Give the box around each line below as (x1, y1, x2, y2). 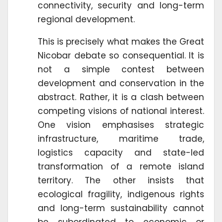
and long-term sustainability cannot (38, 202, 204, 214)
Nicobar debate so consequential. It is (38, 49, 204, 61)
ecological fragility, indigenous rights (38, 188, 204, 200)
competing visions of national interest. (38, 105, 204, 117)
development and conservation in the (38, 77, 204, 89)
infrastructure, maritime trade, (38, 132, 204, 145)
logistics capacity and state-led (38, 146, 204, 159)
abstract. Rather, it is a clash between (38, 91, 204, 103)
